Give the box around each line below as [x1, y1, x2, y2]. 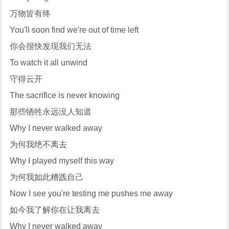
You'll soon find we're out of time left [10, 26, 139, 35]
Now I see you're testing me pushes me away [10, 189, 173, 198]
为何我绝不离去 [10, 140, 67, 149]
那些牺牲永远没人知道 [10, 107, 92, 117]
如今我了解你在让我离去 [10, 205, 100, 215]
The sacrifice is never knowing [10, 91, 120, 100]
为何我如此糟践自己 [10, 173, 84, 182]
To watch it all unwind [10, 58, 88, 67]
